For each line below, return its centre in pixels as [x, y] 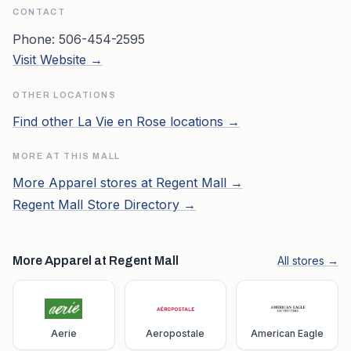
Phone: [36, 39]
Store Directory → [139, 204]
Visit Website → [58, 60]
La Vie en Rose [122, 121]
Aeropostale [175, 333]
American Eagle [288, 333]
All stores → [308, 261]
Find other [45, 121]
